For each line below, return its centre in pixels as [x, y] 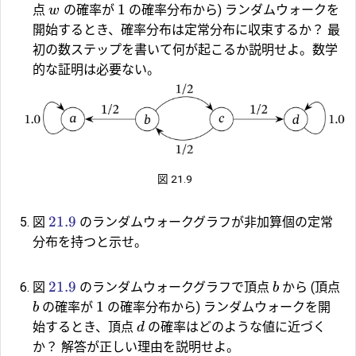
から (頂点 [310, 287]
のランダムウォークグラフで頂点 [174, 287]
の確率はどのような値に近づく [235, 327]
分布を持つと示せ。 [90, 242]
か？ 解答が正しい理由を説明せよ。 [136, 346]
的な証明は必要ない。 [96, 69]
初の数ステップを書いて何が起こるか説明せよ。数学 [185, 49]
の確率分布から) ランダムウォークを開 [217, 307]
